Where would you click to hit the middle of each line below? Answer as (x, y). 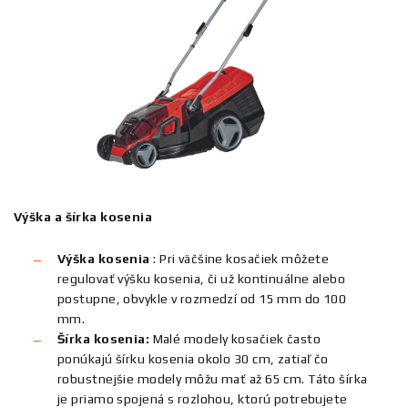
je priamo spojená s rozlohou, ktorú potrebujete (203, 399)
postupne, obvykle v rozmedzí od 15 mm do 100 (202, 299)
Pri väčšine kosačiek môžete (242, 259)
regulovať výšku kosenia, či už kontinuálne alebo (202, 279)
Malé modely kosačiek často (235, 339)
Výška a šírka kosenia (83, 217)
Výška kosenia (104, 259)
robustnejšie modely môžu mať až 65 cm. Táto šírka (213, 379)
